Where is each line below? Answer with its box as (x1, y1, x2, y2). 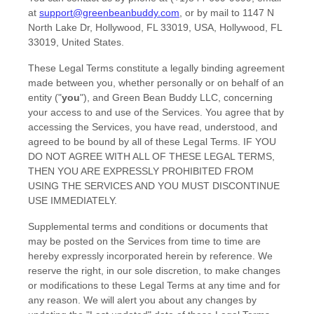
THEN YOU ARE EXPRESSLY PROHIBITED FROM (28, 165, 254, 177)
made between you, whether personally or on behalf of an (28, 77, 284, 89)
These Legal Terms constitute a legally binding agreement (28, 62, 285, 74)
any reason (28, 294, 78, 306)
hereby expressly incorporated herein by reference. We (28, 250, 273, 262)
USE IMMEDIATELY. (28, 195, 117, 207)
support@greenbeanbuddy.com (39, 7, 179, 19)
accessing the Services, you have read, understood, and (28, 121, 278, 133)
